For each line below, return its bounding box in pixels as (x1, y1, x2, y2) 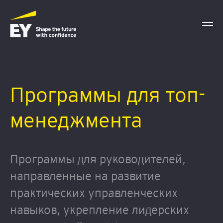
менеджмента (10, 108, 142, 132)
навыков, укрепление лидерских (10, 203, 189, 217)
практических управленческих (10, 186, 178, 200)
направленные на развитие (10, 169, 161, 183)
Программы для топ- (10, 82, 206, 107)
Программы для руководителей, (10, 152, 186, 166)
